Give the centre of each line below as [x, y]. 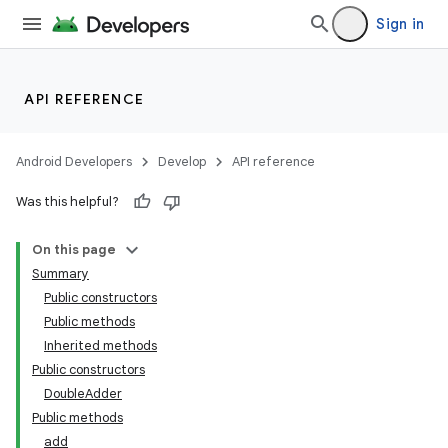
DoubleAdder [83, 393]
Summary [60, 273]
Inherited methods [100, 345]
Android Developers [74, 161]
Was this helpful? [67, 201]
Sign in [400, 24]
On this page [74, 249]
